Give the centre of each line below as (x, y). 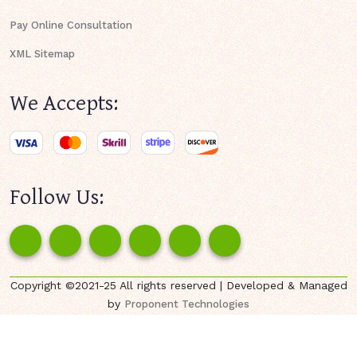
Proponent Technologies (187, 304)
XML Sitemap (42, 53)
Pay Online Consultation (71, 25)
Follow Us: (57, 195)
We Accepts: (64, 101)
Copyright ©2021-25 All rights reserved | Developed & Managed (178, 285)
